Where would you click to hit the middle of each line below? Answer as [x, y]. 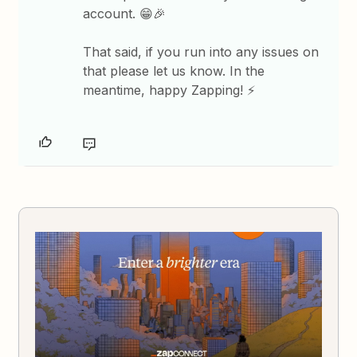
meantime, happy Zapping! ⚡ [171, 90]
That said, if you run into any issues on [201, 51]
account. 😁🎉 [125, 13]
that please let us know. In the [174, 71]
